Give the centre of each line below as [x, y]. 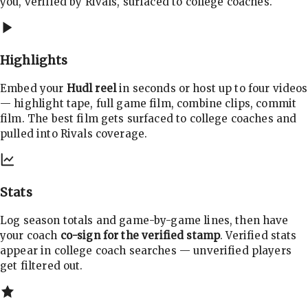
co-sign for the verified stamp [140, 236]
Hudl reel [91, 89]
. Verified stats [258, 236]
